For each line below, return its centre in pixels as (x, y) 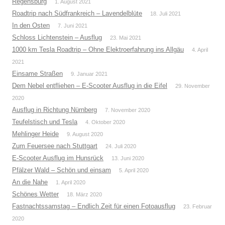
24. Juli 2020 (121, 146)
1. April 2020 (71, 183)
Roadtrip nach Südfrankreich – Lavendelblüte (77, 14)
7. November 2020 (128, 110)
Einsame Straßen (37, 74)
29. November (193, 86)
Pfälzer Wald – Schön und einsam (62, 170)
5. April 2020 (134, 171)
